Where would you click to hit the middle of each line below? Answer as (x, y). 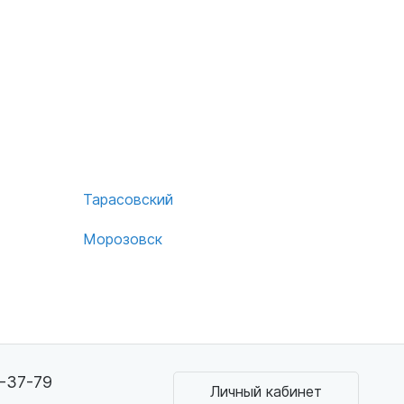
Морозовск (123, 239)
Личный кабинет (266, 391)
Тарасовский (128, 199)
